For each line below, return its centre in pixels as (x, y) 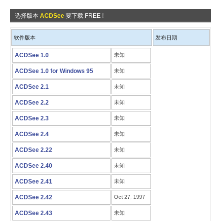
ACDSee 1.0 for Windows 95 (54, 71)
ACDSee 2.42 (34, 197)
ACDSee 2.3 (32, 118)
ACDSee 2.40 (34, 166)
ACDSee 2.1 (32, 87)
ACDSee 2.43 (34, 213)
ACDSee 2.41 (34, 182)
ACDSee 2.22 (34, 150)
